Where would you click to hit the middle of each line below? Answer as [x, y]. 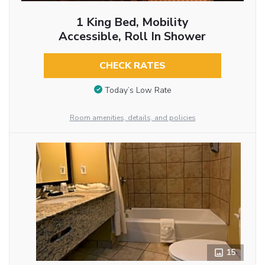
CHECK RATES [132, 66]
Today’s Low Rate [138, 90]
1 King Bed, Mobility [132, 22]
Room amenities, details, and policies [132, 118]
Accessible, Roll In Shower [132, 37]
